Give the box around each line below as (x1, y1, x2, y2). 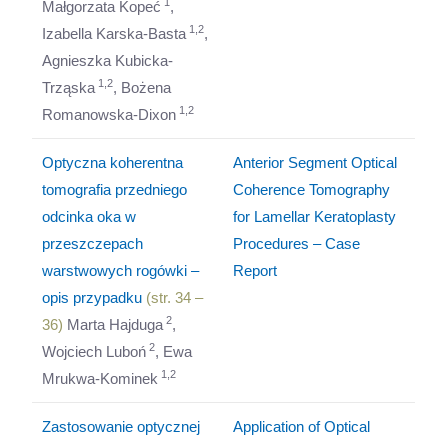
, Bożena (113, 79, 172, 96)
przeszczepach (42, 235, 144, 252)
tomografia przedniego (42, 181, 188, 198)
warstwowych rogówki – (42, 262, 200, 279)
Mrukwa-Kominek (42, 370, 159, 387)
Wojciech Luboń (42, 343, 147, 360)
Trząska (42, 79, 96, 96)
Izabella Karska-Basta (42, 25, 187, 42)
